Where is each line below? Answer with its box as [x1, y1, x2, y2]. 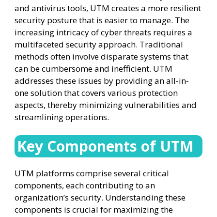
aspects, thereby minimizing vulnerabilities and [15, 99, 197, 110]
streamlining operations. [15, 111, 109, 123]
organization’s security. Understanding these [15, 192, 186, 203]
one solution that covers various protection [15, 87, 178, 98]
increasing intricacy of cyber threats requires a [15, 26, 192, 38]
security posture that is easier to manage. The [15, 14, 189, 26]
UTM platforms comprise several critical [15, 168, 169, 179]
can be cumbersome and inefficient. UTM [15, 62, 172, 74]
